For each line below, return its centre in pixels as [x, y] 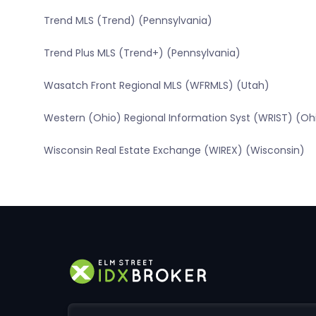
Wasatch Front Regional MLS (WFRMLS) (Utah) [156, 86]
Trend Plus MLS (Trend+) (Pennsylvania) [142, 53]
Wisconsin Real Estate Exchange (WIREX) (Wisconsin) [174, 151]
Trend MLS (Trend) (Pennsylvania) [128, 21]
